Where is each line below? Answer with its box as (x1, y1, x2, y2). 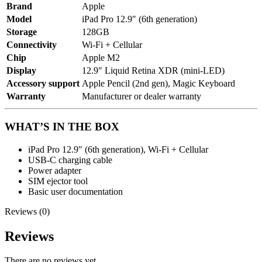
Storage (6, 27, 37, 37)
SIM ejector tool (28, 175, 88, 186)
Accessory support (6, 78, 80, 89)
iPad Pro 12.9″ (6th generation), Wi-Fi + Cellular (28, 144, 208, 154)
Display (6, 65, 36, 76)
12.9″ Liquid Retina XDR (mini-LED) (82, 65, 225, 76)
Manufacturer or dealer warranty (82, 91, 201, 102)
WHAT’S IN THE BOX (5, 120, 119, 133)
